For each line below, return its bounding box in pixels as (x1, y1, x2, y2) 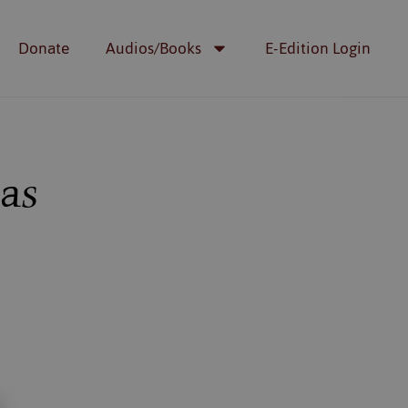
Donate (18, 33, 69, 64)
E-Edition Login (265, 33, 371, 64)
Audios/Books (106, 33, 201, 64)
